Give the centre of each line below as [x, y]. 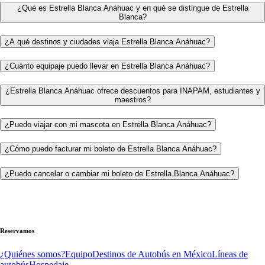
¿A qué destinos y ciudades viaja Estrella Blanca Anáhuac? [107, 41]
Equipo [79, 254]
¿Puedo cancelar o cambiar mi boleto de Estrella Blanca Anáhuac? [119, 174]
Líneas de [230, 254]
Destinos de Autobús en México [152, 254]
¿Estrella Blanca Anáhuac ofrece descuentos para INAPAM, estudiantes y [132, 91]
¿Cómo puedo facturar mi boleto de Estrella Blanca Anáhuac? [111, 149]
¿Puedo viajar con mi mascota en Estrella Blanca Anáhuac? [108, 124]
